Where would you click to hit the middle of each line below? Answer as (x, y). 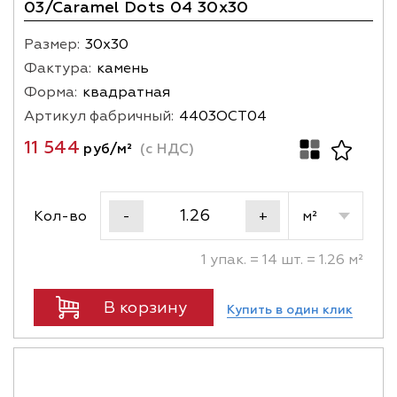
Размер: (52, 44)
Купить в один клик (290, 309)
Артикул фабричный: (99, 116)
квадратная (126, 92)
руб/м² (106, 149)
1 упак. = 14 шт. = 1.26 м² (282, 260)
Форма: (51, 92)
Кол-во (60, 216)
